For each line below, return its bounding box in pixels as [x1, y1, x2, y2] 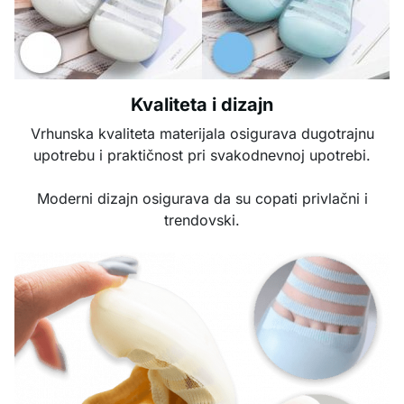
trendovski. [164, 211, 240, 229]
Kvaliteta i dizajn [131, 94, 273, 115]
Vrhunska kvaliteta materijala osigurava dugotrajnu [30, 124, 374, 142]
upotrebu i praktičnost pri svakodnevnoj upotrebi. [33, 146, 371, 164]
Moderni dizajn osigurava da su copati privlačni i [36, 189, 368, 207]
